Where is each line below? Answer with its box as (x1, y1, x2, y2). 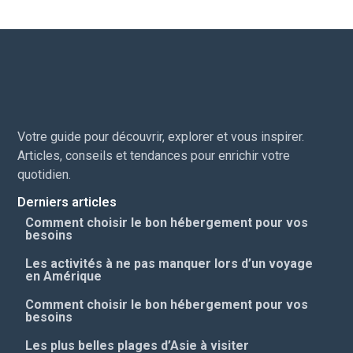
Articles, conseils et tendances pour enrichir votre (17, 148, 291, 164)
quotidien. (17, 167, 72, 183)
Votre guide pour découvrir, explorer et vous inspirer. (17, 129, 305, 145)
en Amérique (25, 268, 102, 284)
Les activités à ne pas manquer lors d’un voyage (25, 255, 314, 271)
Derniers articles (17, 194, 117, 210)
